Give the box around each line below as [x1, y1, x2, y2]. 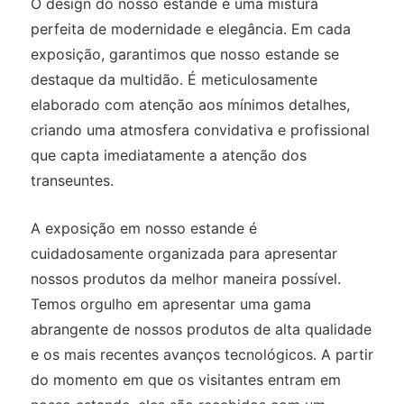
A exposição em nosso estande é [30, 218, 257, 237]
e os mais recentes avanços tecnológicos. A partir [30, 344, 373, 363]
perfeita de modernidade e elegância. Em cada [30, 19, 351, 38]
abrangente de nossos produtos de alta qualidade [30, 319, 372, 338]
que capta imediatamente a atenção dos [30, 145, 307, 164]
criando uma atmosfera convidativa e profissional [30, 120, 370, 139]
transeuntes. [30, 170, 114, 189]
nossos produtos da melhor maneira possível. [30, 269, 341, 288]
